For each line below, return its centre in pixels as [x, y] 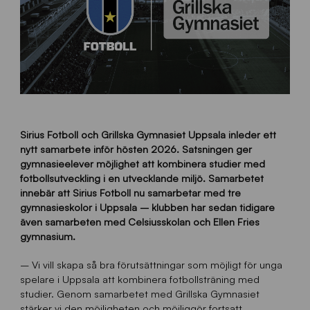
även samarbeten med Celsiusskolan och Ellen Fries [139, 222]
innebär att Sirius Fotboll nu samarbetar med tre [130, 193]
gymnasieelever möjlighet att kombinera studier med [142, 164]
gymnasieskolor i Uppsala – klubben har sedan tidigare [147, 207]
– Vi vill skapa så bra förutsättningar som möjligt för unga [151, 264]
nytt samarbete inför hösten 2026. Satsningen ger [136, 149]
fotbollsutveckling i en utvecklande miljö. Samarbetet [142, 178]
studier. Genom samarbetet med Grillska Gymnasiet [139, 293]
